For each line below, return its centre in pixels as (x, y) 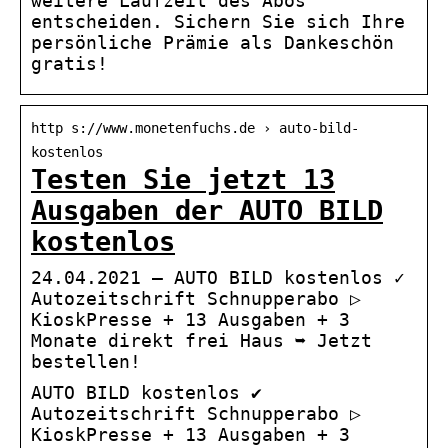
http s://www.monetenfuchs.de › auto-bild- (195, 128)
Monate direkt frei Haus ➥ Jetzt (201, 341)
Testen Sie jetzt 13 (183, 180)
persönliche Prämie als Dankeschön (212, 43)
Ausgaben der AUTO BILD (207, 211)
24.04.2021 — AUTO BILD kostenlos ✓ (218, 278)
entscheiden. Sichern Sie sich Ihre (218, 22)
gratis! (69, 64)
